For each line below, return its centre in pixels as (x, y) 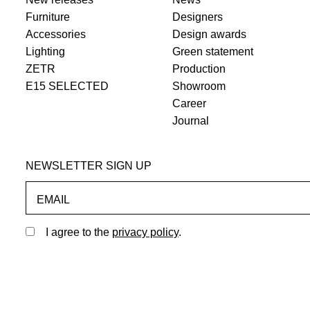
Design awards (209, 35)
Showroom (199, 86)
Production (199, 69)
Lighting (45, 52)
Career (189, 104)
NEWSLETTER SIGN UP (88, 166)
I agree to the (79, 232)
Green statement (212, 52)
